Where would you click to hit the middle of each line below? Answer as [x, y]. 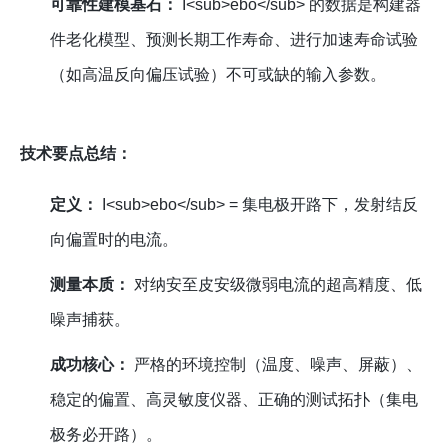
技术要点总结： [76, 154]
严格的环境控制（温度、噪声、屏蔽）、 [276, 365]
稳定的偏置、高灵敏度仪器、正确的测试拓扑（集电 [234, 400]
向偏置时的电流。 [114, 240]
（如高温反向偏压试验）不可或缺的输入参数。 [218, 75]
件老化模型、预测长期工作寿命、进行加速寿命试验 [234, 40]
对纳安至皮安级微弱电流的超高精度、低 [276, 285]
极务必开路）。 [106, 435]
